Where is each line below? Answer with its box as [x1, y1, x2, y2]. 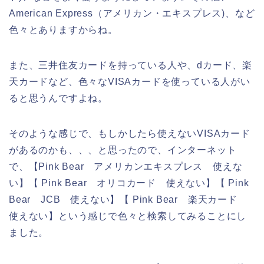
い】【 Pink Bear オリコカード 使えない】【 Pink [9, 177, 249, 188]
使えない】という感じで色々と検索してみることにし [9, 210, 247, 221]
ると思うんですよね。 [9, 93, 108, 103]
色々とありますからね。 [9, 24, 118, 35]
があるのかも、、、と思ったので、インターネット [9, 144, 237, 155]
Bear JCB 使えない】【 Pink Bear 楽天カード [9, 194, 247, 204]
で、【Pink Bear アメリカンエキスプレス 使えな [9, 161, 243, 171]
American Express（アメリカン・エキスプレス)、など [9, 8, 255, 18]
